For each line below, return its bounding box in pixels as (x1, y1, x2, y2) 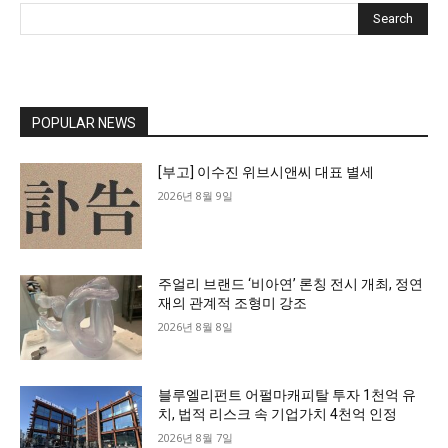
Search (373, 10, 413, 26)
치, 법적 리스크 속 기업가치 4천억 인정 (158, 406, 398, 423)
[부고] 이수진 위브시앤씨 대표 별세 (158, 163, 375, 180)
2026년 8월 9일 (158, 187, 234, 203)
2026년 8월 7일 (158, 430, 234, 446)
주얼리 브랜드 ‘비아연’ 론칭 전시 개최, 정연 (158, 275, 424, 292)
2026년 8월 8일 (158, 318, 234, 334)
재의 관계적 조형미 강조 (158, 294, 308, 311)
